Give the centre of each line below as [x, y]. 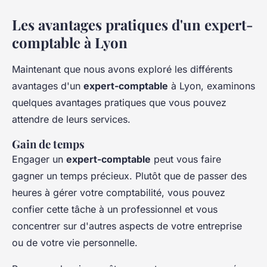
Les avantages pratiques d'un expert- [133, 24]
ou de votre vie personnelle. [75, 242]
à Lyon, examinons [212, 86]
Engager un [39, 159]
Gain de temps [48, 144]
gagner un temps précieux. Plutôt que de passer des [129, 176]
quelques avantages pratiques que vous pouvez [119, 102]
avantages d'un [48, 86]
